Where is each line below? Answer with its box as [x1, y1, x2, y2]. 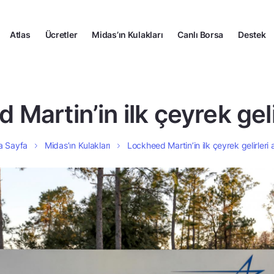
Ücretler [45, 29, 78, 40]
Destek [238, 29, 266, 40]
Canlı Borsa [177, 29, 224, 40]
